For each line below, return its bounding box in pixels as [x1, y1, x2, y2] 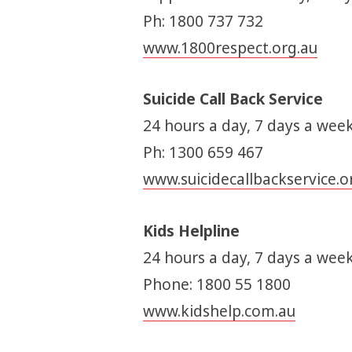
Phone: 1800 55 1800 [142, 273, 291, 295]
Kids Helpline [142, 220, 240, 241]
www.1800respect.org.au [142, 38, 317, 59]
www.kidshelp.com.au [142, 300, 295, 321]
